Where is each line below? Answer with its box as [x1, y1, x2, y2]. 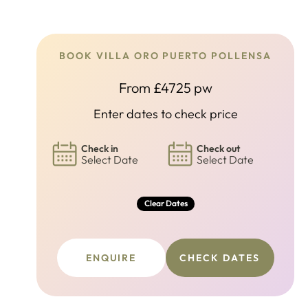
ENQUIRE [85, 252, 137, 264]
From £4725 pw [118, 79, 212, 96]
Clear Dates [144, 198, 188, 208]
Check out [196, 142, 240, 155]
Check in [81, 142, 118, 155]
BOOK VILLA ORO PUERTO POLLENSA [59, 49, 272, 62]
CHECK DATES [179, 252, 260, 264]
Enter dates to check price [93, 106, 238, 122]
